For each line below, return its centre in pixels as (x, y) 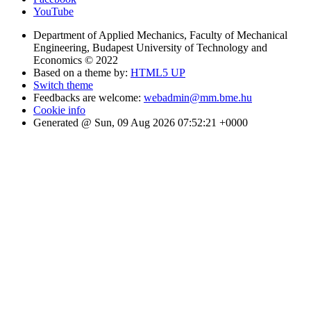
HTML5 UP (158, 73)
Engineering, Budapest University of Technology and (150, 48)
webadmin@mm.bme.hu (198, 98)
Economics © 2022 (76, 60)
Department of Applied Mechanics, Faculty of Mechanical (160, 35)
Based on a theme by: (82, 73)
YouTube (53, 12)
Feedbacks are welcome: (89, 98)
